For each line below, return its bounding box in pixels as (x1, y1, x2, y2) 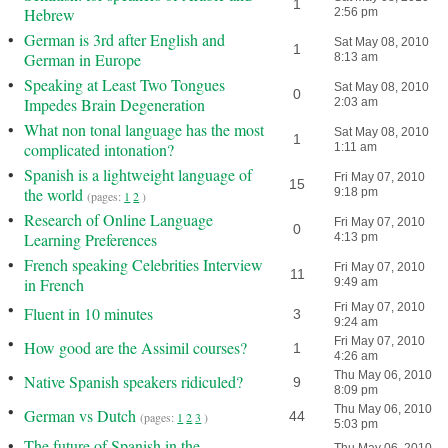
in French (24, 274, 85, 295)
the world (24, 184, 84, 205)
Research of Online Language (24, 209, 214, 230)
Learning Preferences (24, 229, 158, 250)
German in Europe (24, 49, 142, 70)
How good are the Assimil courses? (24, 337, 248, 358)
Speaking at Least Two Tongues (24, 74, 226, 95)
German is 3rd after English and (24, 29, 226, 50)
